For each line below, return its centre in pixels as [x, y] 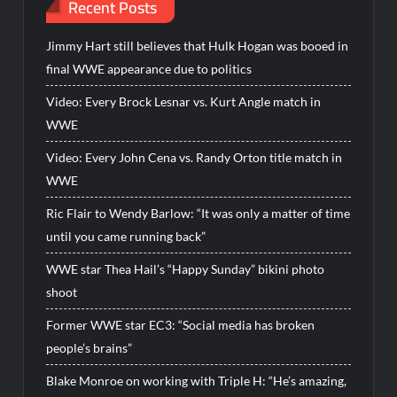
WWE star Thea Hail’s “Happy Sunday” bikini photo [186, 269]
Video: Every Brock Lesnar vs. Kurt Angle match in [184, 102]
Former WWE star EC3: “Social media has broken [181, 325]
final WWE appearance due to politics [149, 69]
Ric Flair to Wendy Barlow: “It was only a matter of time [198, 214]
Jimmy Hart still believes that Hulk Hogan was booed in [198, 46]
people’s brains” [90, 348]
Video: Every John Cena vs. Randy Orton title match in [195, 158]
